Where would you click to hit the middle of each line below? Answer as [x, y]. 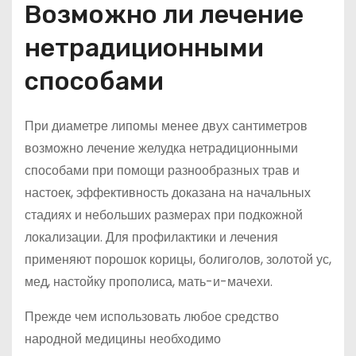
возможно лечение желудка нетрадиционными [161, 148]
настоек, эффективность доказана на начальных [168, 193]
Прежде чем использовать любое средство [152, 317]
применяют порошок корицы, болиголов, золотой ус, [178, 259]
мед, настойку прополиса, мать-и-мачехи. [149, 282]
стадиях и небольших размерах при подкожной [164, 215]
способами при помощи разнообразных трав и [162, 170]
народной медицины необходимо [123, 339]
